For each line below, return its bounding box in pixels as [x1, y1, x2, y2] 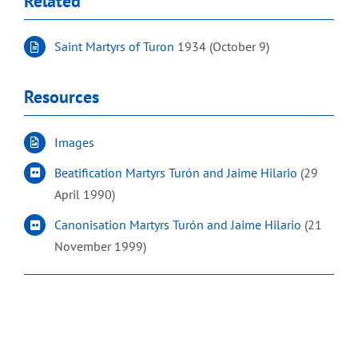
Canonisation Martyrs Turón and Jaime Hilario [54, 217, 302, 233]
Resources [23, 85, 99, 108]
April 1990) [54, 185, 116, 202]
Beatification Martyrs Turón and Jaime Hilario [54, 164, 298, 181]
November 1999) [54, 238, 147, 255]
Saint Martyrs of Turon [54, 38, 175, 55]
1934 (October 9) [174, 38, 270, 55]
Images [54, 133, 95, 150]
